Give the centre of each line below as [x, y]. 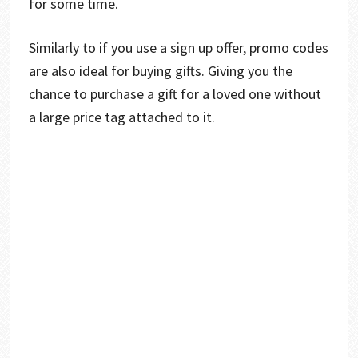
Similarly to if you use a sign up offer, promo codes [178, 47]
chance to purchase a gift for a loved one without [175, 93]
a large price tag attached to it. [121, 117]
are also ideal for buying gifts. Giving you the [160, 70]
